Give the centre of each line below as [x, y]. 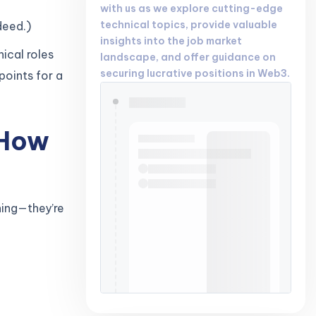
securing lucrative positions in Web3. [195, 73]
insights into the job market [171, 41]
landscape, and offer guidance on [188, 57]
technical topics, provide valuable [189, 24]
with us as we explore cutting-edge [192, 8]
